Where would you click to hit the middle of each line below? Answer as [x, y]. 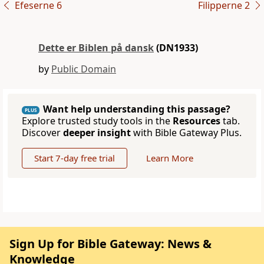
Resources [197, 121]
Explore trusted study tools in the [97, 121]
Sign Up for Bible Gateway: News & [110, 244]
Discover [42, 133]
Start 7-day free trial [75, 158]
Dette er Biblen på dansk [96, 48]
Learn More [170, 158]
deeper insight [97, 133]
